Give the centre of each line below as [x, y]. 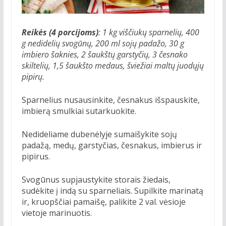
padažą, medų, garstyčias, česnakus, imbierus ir [111, 145]
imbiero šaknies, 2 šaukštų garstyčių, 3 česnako [104, 54]
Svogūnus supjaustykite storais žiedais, [96, 179]
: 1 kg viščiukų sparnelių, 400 [149, 32]
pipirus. [36, 156]
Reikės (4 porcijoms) [60, 32]
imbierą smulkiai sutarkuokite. [79, 111]
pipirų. [33, 76]
